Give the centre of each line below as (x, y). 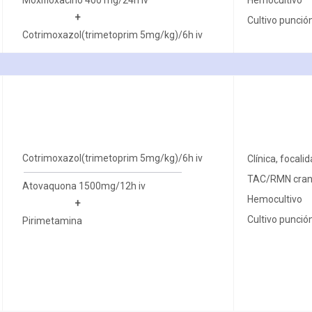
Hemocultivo (274, 199)
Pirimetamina (53, 220)
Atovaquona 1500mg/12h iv (84, 186)
